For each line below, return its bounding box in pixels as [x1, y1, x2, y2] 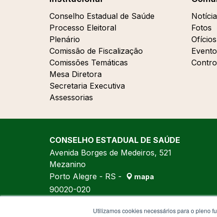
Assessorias [49, 93, 93, 102]
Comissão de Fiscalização [49, 46, 143, 56]
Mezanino [49, 159, 86, 169]
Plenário [49, 34, 80, 44]
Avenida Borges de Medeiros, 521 [49, 148, 171, 157]
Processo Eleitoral [49, 23, 116, 32]
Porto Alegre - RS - [49, 171, 124, 181]
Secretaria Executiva [49, 81, 125, 91]
